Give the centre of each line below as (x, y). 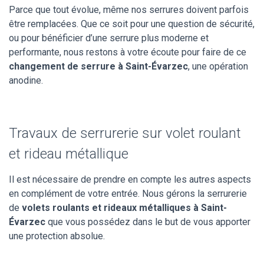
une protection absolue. (57, 236)
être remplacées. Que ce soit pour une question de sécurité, (132, 24)
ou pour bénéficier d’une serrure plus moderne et (109, 38)
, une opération (218, 66)
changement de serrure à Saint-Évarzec (98, 66)
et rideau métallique (69, 154)
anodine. (26, 80)
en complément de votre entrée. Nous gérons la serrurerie (128, 193)
